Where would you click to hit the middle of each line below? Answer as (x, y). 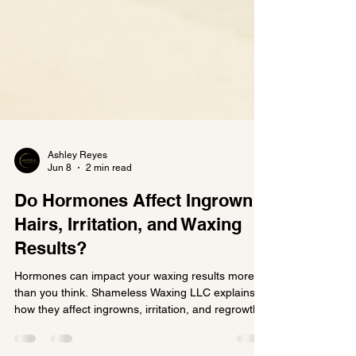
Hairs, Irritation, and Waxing (128, 259)
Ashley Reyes (77, 190)
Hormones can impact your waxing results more (134, 310)
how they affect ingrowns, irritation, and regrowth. (138, 344)
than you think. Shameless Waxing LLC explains (135, 327)
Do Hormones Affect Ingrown (133, 235)
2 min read (109, 203)
